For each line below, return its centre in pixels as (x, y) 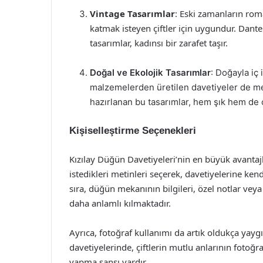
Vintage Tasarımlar (132, 14)
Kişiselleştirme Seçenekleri (133, 131)
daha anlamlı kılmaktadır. (120, 203)
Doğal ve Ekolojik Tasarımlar (150, 73)
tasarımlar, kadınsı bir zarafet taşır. (159, 43)
